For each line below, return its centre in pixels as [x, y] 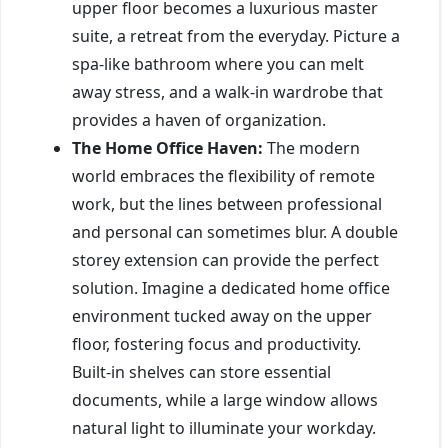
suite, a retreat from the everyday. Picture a [236, 35]
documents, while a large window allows [225, 399]
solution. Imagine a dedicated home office [231, 287]
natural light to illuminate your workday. [224, 427]
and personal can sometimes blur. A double [235, 231]
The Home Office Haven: [167, 147]
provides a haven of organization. [199, 119]
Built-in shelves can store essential [201, 371]
